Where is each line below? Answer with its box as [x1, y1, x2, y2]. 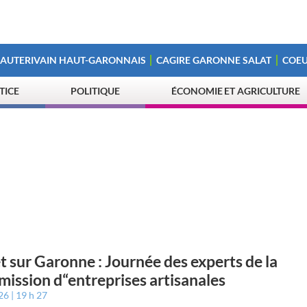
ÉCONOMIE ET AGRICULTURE [171, 85, 301, 97]
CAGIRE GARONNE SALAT [156, 54, 272, 66]
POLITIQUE [71, 85, 120, 97]
